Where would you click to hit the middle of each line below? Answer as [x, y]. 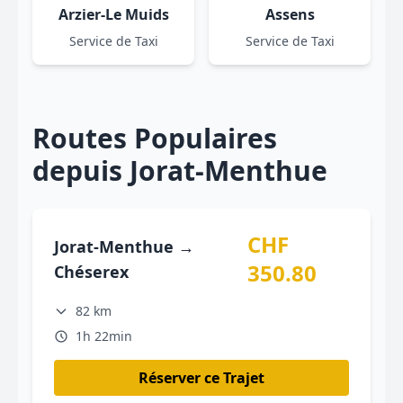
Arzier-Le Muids [113, 14]
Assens [290, 14]
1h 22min [104, 336]
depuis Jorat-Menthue [180, 170]
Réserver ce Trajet [201, 378]
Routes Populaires [155, 138]
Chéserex [91, 272]
